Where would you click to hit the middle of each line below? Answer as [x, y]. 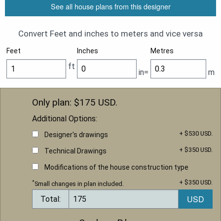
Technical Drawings [75, 151]
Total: [51, 199]
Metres [162, 51]
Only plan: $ [56, 103]
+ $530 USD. [196, 134]
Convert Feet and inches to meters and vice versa [110, 34]
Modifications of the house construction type [116, 167]
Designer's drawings [76, 135]
